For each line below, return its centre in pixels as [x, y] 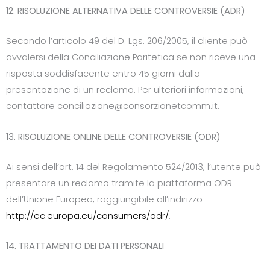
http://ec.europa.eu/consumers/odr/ [87, 216]
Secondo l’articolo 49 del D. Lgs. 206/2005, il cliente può [127, 41]
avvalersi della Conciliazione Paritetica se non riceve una [131, 58]
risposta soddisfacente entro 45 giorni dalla [103, 74]
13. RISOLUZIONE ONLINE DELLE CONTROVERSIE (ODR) [113, 137]
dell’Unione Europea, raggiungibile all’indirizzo [104, 200]
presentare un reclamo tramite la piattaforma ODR [119, 184]
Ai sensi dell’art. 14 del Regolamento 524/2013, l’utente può [133, 167]
